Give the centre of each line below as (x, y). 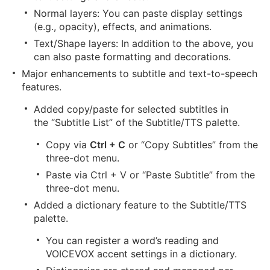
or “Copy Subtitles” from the (192, 145)
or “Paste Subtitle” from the (191, 175)
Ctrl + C (108, 145)
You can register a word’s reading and (132, 240)
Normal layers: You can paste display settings (138, 13)
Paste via (68, 175)
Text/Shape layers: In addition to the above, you (143, 43)
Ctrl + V (108, 175)
